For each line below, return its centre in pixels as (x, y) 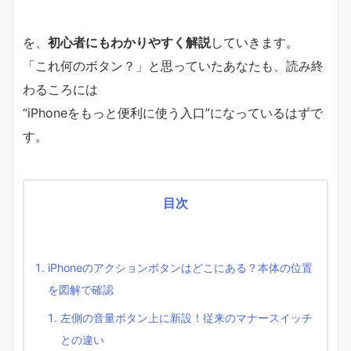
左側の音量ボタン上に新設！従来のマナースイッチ (186, 317)
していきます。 (255, 42)
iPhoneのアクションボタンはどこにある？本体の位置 (180, 267)
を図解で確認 (81, 289)
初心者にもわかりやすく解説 (129, 42)
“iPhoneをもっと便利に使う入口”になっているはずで (173, 112)
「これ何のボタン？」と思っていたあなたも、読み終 (173, 65)
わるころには (60, 89)
